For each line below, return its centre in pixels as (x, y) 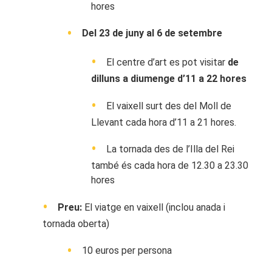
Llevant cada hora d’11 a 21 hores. (164, 122)
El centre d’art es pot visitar (167, 63)
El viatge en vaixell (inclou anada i (154, 207)
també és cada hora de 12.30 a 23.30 (170, 166)
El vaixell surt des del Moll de (169, 106)
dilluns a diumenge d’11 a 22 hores (169, 79)
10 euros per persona (127, 251)
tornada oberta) (76, 223)
